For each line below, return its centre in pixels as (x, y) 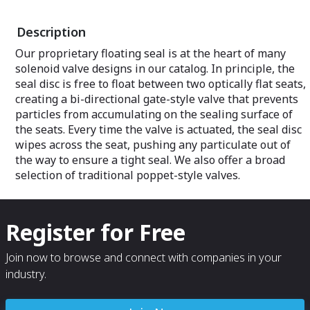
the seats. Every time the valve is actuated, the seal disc (158, 130)
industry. (26, 274)
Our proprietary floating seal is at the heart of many (151, 54)
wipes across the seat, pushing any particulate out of (153, 145)
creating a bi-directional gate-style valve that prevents (157, 99)
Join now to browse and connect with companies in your (144, 258)
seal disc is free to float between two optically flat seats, (161, 84)
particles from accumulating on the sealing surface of (154, 115)
